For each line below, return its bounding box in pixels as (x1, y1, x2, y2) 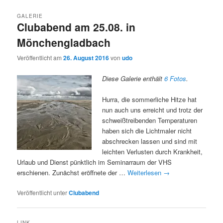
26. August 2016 (63, 53, 110, 63)
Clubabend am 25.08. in (17, 19, 136, 35)
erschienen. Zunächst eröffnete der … (17, 167, 128, 177)
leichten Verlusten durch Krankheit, (102, 146, 203, 156)
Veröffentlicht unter (17, 188, 68, 197)
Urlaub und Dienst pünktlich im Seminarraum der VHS (17, 157, 172, 167)
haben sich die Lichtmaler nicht (102, 125, 192, 135)
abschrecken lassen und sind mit (102, 136, 198, 146)
